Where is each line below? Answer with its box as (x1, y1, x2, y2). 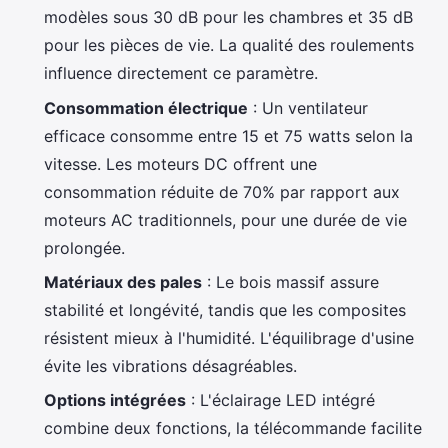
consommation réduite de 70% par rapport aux (44, 181, 400, 202)
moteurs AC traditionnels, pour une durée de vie (44, 209, 407, 230)
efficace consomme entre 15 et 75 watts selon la (44, 125, 413, 146)
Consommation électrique (44, 97, 248, 118)
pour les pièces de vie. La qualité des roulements (44, 35, 414, 56)
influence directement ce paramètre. (44, 63, 318, 84)
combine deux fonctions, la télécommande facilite (44, 418, 422, 439)
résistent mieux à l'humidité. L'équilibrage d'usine (44, 328, 414, 349)
